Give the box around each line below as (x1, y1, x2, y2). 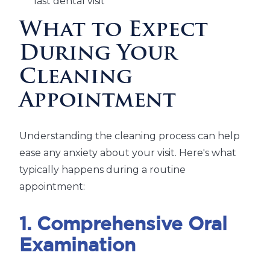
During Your (19, 44, 177, 66)
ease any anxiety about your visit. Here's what (19, 147, 236, 159)
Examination (19, 237, 136, 255)
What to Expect (19, 20, 208, 42)
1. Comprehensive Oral (19, 216, 227, 234)
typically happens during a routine (19, 164, 186, 176)
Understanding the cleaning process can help (19, 130, 240, 142)
